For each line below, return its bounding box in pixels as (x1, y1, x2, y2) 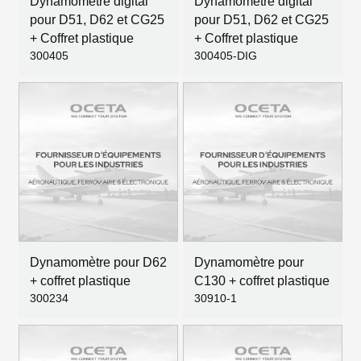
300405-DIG (194, 49, 257, 62)
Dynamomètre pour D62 (30, 255, 167, 269)
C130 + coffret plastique (194, 274, 330, 288)
